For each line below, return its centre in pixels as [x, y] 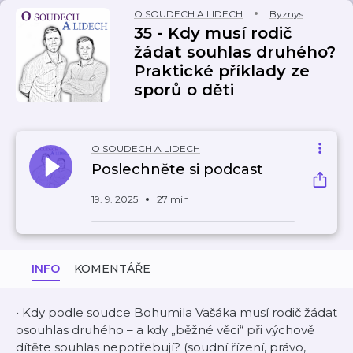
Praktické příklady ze [222, 71]
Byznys [286, 14]
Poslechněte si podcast [177, 169]
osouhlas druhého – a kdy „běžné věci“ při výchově [165, 330]
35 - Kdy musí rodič [213, 33]
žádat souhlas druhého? [235, 52]
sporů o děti [184, 90]
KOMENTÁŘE [112, 269]
